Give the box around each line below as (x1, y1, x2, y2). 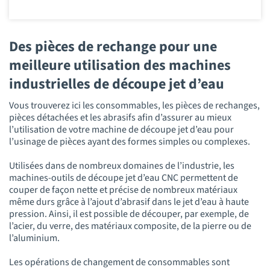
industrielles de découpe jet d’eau (9, 73, 227, 95)
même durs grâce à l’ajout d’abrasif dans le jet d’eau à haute (9, 195, 249, 209)
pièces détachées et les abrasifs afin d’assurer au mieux (9, 111, 231, 125)
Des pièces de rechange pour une (9, 36, 217, 57)
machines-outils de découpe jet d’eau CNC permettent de (9, 171, 238, 185)
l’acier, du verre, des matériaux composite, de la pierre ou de (9, 219, 251, 233)
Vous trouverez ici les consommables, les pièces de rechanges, (9, 99, 260, 113)
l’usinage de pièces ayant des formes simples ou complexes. (9, 135, 250, 149)
